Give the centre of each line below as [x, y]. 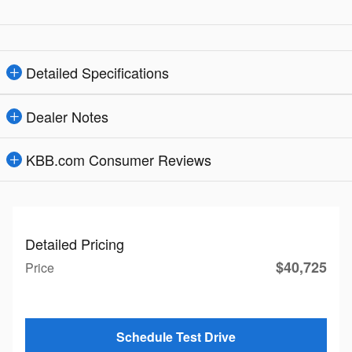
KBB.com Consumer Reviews [119, 159]
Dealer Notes [67, 116]
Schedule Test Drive [176, 337]
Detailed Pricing [75, 243]
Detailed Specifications [97, 72]
